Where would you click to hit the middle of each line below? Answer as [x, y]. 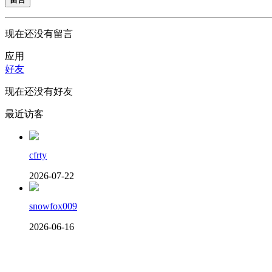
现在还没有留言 [39, 33]
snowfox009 [53, 206]
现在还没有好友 [39, 91]
